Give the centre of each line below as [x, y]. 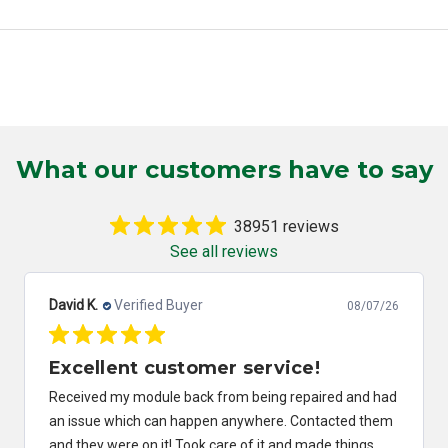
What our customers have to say [224, 169]
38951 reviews [286, 226]
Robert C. [78, 305]
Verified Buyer [167, 305]
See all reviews [224, 251]
